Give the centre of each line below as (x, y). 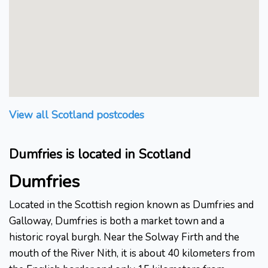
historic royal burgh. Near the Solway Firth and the (124, 237)
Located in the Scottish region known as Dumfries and (131, 205)
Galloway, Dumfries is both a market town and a (117, 221)
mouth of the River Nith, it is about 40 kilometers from (132, 254)
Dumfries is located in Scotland (100, 155)
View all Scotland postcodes (77, 115)
